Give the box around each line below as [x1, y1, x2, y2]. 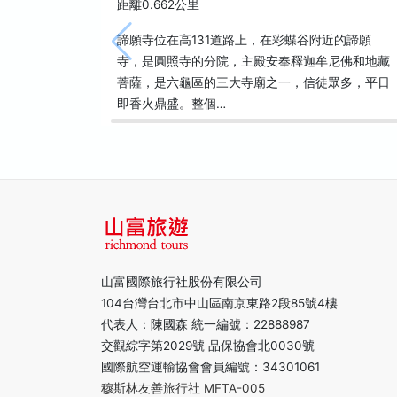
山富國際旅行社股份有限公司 [101, 275, 262, 289]
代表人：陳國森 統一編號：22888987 [101, 317, 310, 331]
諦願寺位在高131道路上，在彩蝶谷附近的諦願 [117, 33, 371, 47]
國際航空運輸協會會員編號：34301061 [101, 360, 320, 374]
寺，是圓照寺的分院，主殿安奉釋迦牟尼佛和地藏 [117, 54, 390, 68]
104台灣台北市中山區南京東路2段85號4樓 [101, 296, 338, 310]
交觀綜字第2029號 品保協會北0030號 [101, 339, 315, 353]
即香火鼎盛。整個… [117, 97, 226, 111]
